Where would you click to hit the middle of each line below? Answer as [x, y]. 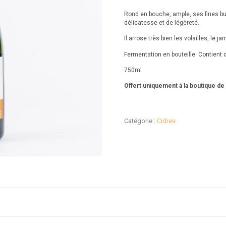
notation [142, 18]
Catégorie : [140, 121]
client [136, 30]
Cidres [166, 121]
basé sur [151, 7]
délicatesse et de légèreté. [161, 22]
